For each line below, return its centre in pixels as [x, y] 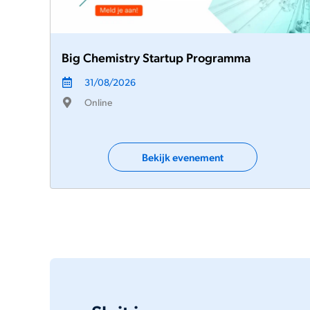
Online [99, 102]
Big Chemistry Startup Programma [156, 57]
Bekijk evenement [183, 157]
